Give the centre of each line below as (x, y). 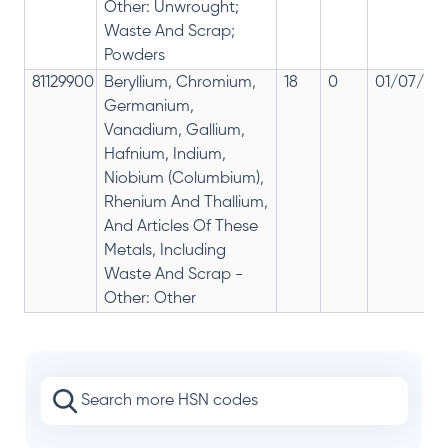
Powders (134, 56)
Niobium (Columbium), (184, 179)
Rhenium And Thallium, (186, 203)
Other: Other (150, 299)
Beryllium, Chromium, (180, 83)
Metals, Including (165, 251)
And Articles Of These (181, 227)
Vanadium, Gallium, (174, 131)
